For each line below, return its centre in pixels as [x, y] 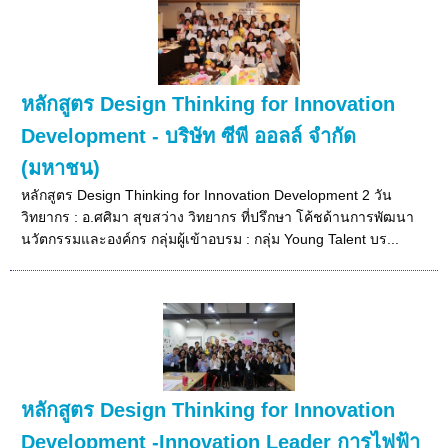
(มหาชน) [61, 167]
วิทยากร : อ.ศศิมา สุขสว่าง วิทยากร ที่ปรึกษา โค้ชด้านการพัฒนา [218, 216]
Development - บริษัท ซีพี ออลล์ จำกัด [189, 135]
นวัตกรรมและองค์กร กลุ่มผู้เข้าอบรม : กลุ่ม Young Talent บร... [210, 238]
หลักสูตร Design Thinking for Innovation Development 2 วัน [207, 194]
